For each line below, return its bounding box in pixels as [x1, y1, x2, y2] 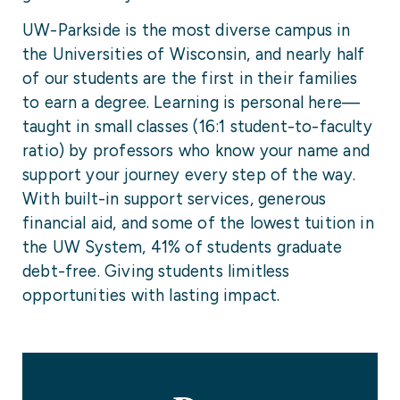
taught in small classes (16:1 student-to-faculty [22, 117, 372, 137]
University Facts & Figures [21, 305, 213, 325]
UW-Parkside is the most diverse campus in [22, 21, 351, 41]
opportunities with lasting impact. [22, 286, 280, 306]
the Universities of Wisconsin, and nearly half [22, 45, 365, 65]
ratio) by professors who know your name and [22, 141, 370, 162]
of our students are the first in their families [22, 69, 358, 89]
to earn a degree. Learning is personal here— [22, 93, 361, 113]
